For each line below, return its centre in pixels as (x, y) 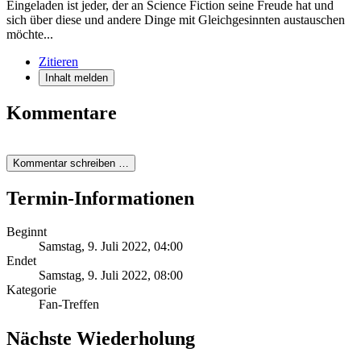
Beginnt (27, 232)
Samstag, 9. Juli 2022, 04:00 (111, 247)
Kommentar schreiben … (71, 163)
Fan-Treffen (69, 305)
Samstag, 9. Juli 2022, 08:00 (111, 276)
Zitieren (58, 61)
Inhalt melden (77, 77)
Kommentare (62, 112)
